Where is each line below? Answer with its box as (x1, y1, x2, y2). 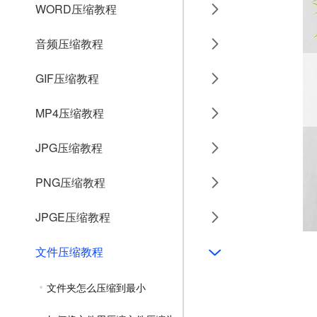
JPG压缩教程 (35, 139, 103, 156)
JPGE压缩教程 (35, 209, 110, 225)
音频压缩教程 (35, 35, 103, 52)
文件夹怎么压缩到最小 (47, 280, 146, 294)
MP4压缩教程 (35, 105, 104, 121)
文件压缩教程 (35, 243, 103, 260)
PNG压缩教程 (35, 174, 105, 190)
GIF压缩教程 (35, 70, 99, 86)
